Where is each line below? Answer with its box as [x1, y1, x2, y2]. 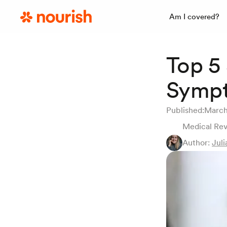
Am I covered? [169, 12, 220, 21]
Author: [182, 138, 212, 147]
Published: [166, 105, 204, 115]
